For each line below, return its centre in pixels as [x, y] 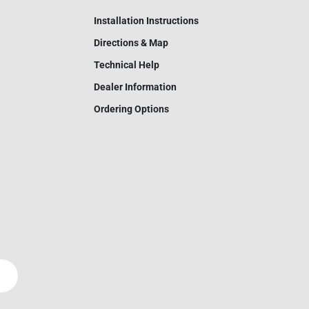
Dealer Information [135, 87]
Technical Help [126, 64]
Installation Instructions [146, 20]
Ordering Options [131, 109]
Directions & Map [131, 42]
